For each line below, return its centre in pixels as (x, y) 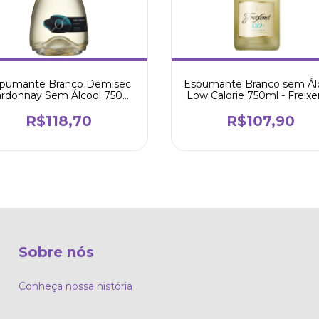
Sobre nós (56, 252)
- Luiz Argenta (59, 107)
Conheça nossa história (75, 287)
